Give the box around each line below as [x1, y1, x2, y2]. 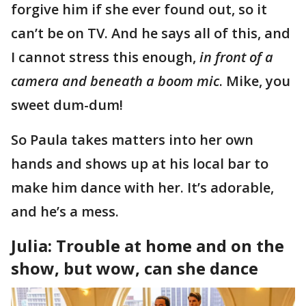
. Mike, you [219, 71, 290, 90]
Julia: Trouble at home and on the [11, 234, 284, 257]
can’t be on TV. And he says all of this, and [11, 23, 290, 42]
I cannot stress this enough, [11, 47, 199, 66]
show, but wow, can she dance [11, 256, 258, 279]
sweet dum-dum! [11, 95, 123, 114]
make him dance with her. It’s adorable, [11, 178, 274, 197]
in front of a [199, 47, 273, 66]
